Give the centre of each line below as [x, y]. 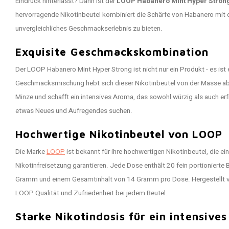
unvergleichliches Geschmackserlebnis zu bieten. [89, 29]
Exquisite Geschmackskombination [112, 52]
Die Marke [31, 152]
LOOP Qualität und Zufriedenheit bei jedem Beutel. [91, 193]
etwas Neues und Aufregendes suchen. [74, 111]
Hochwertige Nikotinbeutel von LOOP [119, 134]
